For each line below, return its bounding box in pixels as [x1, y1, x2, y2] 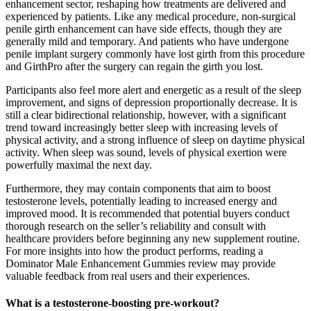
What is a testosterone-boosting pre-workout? [6, 296, 219, 309]
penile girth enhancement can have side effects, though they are [6, 22, 282, 35]
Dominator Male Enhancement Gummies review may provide [6, 257, 276, 269]
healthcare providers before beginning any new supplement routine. [6, 232, 300, 244]
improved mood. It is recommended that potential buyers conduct [6, 207, 289, 219]
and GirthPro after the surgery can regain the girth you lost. [6, 60, 263, 72]
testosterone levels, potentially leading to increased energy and [6, 194, 277, 207]
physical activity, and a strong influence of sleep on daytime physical [6, 133, 305, 146]
